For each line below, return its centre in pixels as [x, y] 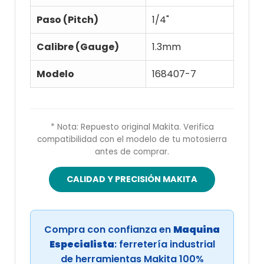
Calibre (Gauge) [78, 47]
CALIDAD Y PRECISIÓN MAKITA [132, 179]
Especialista [82, 244]
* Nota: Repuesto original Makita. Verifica [132, 127]
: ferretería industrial [164, 244]
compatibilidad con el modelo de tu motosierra [132, 139]
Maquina [197, 229]
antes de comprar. [132, 151]
